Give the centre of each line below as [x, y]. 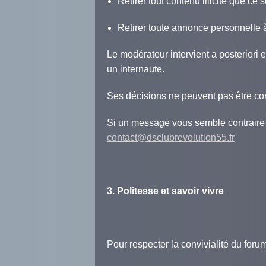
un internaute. [136, 69]
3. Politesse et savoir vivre [165, 191]
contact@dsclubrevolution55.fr [171, 138]
